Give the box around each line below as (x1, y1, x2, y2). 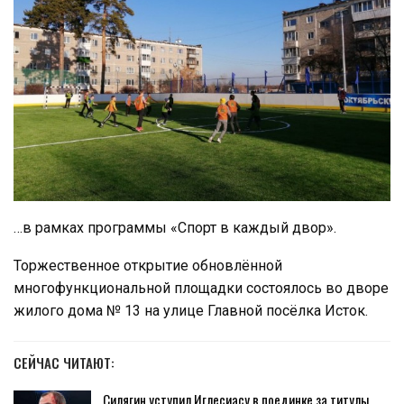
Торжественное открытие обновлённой (14, 256, 282, 274)
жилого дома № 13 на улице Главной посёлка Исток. (14, 301, 368, 319)
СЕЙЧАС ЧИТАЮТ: (14, 352, 115, 372)
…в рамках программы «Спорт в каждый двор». (14, 218, 336, 236)
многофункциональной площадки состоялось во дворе (14, 279, 389, 297)
